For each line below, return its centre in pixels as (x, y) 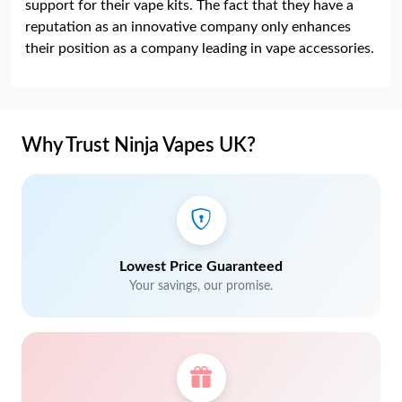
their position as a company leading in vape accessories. (200, 48)
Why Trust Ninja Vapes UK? (139, 145)
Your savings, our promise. (201, 286)
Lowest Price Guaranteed (201, 267)
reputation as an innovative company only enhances (188, 27)
